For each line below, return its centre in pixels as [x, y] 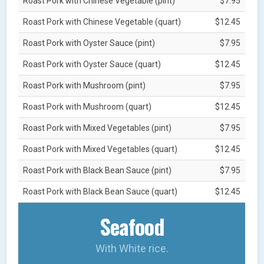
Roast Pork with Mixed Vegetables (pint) [98, 128]
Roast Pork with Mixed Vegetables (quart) [100, 149]
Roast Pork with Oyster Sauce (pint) [89, 43]
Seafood [132, 226]
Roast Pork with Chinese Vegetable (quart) [102, 22]
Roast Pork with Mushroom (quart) [88, 106]
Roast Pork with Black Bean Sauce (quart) [100, 191]
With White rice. [132, 248]
